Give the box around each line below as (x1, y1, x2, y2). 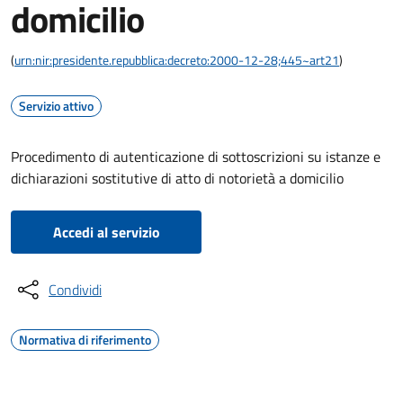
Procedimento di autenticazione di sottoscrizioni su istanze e (11, 146, 381, 167)
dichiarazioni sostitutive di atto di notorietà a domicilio (11, 167, 344, 189)
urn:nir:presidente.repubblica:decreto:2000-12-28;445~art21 (14, 50, 339, 69)
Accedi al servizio (52, 221, 160, 243)
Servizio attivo (19, 96, 94, 115)
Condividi (49, 279, 102, 300)
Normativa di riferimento (19, 330, 151, 349)
